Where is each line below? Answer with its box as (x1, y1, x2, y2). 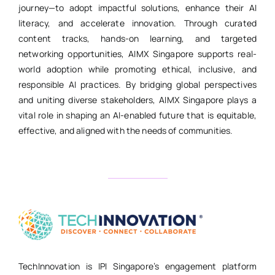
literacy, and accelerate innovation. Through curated (18, 17, 257, 29)
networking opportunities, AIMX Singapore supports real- (18, 48, 257, 60)
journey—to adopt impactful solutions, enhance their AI (18, 2, 257, 14)
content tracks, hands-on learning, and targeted (18, 33, 257, 45)
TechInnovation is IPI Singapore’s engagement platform (18, 260, 257, 273)
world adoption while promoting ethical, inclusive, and (18, 63, 257, 76)
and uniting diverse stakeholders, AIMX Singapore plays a (18, 94, 257, 106)
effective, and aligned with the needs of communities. (18, 125, 233, 137)
